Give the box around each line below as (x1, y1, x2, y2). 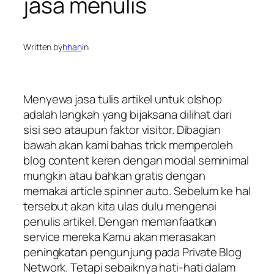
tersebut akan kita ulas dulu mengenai (23, 198, 217, 214)
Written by (23, 41, 62, 53)
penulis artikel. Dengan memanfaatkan (23, 213, 217, 229)
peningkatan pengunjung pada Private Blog (23, 243, 242, 260)
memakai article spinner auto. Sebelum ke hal (23, 182, 251, 199)
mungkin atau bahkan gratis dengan (23, 167, 206, 183)
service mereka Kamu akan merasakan (23, 228, 216, 245)
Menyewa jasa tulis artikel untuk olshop (23, 91, 223, 107)
